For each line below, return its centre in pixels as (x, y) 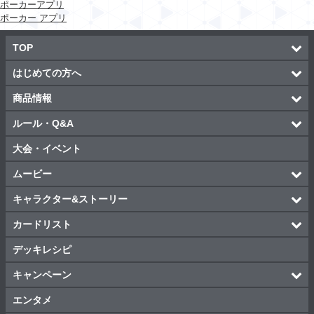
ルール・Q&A (43, 123)
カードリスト (42, 224)
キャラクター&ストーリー (70, 199)
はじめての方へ (47, 73)
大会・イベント (47, 148)
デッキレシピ (42, 249)
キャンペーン (42, 274)
